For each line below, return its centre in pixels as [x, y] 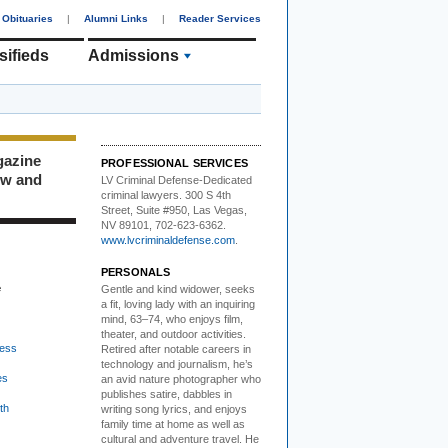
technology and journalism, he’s [177, 363]
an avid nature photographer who [181, 378]
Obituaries [27, 18]
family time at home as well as [173, 423]
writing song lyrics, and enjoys [174, 408]
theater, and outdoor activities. [173, 333]
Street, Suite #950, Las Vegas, [174, 210]
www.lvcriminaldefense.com [168, 240]
